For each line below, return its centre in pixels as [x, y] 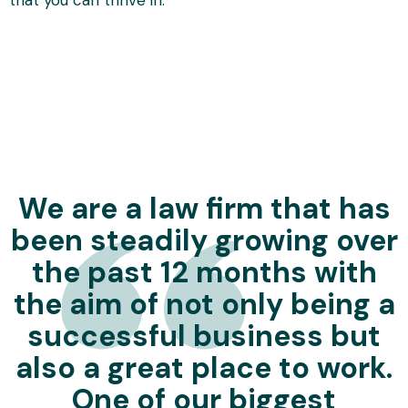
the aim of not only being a [204, 304]
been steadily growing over [204, 240]
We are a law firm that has [204, 208]
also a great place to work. [204, 367]
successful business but [204, 336]
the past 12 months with [204, 272]
